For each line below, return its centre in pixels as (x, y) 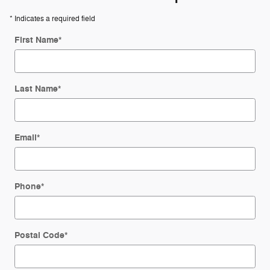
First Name (36, 40)
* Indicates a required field (52, 18)
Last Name (36, 89)
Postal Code (39, 235)
